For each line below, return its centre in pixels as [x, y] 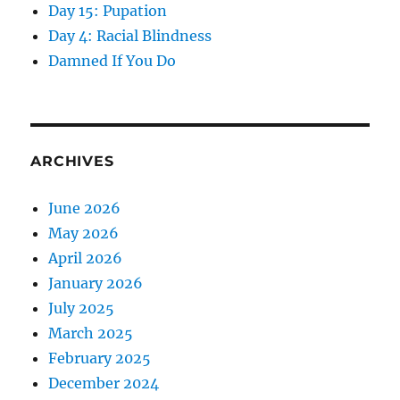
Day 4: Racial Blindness [130, 35]
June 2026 [85, 208]
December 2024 [104, 383]
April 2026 [86, 258]
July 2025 [82, 308]
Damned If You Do [112, 60]
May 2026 [84, 233]
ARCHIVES [72, 161]
